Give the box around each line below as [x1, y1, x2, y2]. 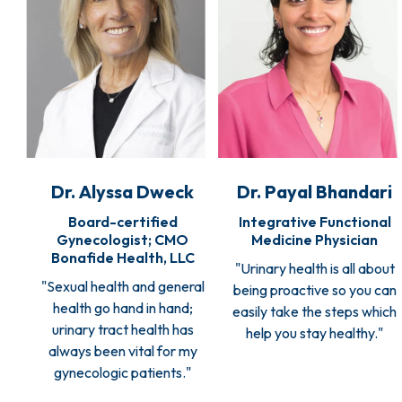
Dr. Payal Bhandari [237, 180, 392, 204]
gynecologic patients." [54, 363, 191, 382]
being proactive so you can [232, 281, 397, 300]
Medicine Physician [251, 231, 378, 249]
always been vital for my [48, 342, 197, 361]
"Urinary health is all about [234, 259, 395, 278]
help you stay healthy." [246, 324, 383, 343]
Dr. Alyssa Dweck [51, 180, 194, 204]
